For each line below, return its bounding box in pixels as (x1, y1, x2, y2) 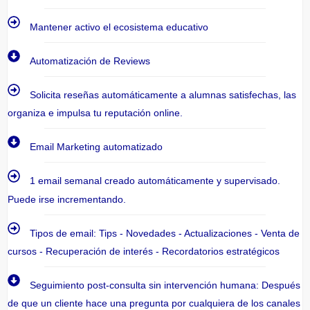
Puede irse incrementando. (8, 193, 126, 205)
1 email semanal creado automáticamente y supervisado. (30, 175, 281, 187)
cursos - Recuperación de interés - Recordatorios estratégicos (8, 245, 280, 257)
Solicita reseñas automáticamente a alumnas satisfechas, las (30, 89, 297, 101)
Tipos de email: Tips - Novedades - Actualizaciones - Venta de (30, 227, 300, 239)
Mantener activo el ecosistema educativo (30, 21, 209, 33)
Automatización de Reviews (30, 55, 151, 67)
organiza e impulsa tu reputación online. (8, 107, 183, 119)
